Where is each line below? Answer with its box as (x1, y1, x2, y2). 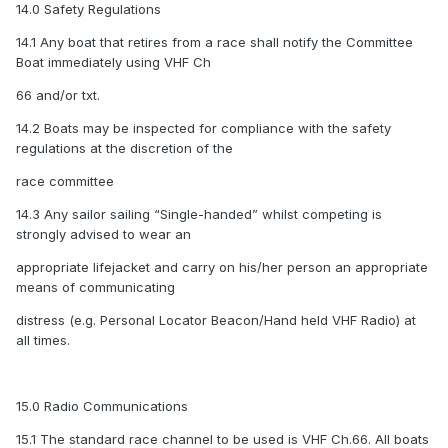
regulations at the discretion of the (16, 140, 233, 157)
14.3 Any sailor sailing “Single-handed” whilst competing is (16, 206, 382, 223)
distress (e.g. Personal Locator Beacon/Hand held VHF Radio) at (16, 312, 416, 329)
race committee (16, 173, 114, 190)
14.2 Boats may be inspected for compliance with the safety (16, 120, 391, 137)
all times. (16, 332, 70, 349)
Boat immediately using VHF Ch (16, 54, 211, 71)
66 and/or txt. (16, 87, 100, 104)
